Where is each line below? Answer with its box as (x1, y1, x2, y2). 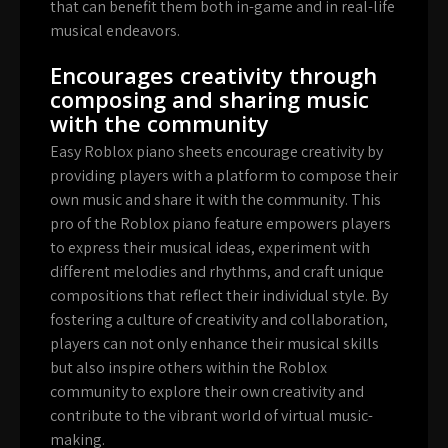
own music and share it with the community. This (50, 189, 381, 211)
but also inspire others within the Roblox (50, 357, 327, 379)
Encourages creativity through (50, 60, 377, 91)
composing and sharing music (50, 84, 369, 115)
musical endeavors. (50, 20, 180, 42)
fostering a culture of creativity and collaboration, (50, 309, 388, 331)
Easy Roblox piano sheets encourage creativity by (50, 141, 383, 163)
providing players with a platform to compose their (50, 165, 398, 187)
